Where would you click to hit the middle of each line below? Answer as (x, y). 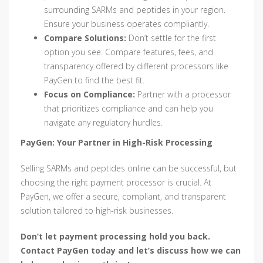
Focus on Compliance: (90, 95)
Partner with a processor (183, 95)
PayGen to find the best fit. (94, 80)
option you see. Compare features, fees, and (129, 52)
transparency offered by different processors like (136, 66)
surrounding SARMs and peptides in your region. (135, 10)
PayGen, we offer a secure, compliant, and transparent (123, 197)
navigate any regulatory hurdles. (103, 123)
